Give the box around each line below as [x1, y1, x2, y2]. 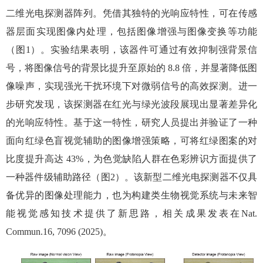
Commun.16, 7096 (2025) [6, 226, 103, 237]
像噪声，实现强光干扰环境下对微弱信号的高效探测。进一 [6, 80, 257, 91]
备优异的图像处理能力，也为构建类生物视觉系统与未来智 [6, 190, 257, 200]
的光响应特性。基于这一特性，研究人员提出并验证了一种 [6, 117, 257, 127]
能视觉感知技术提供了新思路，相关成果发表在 [6, 208, 241, 218]
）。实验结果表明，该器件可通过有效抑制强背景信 [30, 44, 258, 55]
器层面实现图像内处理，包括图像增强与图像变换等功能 [6, 26, 257, 36]
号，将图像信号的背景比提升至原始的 [6, 62, 166, 73]
